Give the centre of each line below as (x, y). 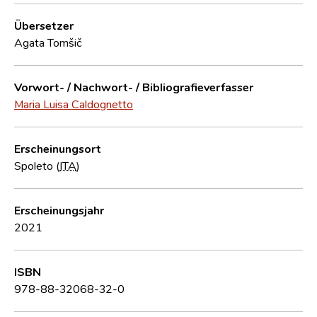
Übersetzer (44, 25)
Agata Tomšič (48, 42)
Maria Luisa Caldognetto (74, 104)
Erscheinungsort (58, 148)
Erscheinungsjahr (59, 210)
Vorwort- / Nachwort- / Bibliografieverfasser (134, 87)
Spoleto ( (37, 165)
